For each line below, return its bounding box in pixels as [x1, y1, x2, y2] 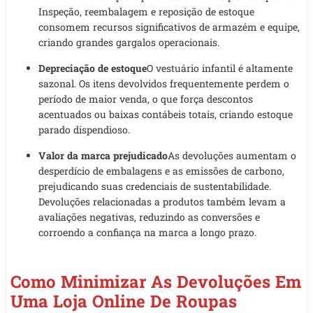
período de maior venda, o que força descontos [38, 92, 253, 106]
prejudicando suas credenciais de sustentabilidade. [38, 180, 271, 194]
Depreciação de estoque [38, 61, 147, 75]
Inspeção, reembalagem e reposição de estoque [38, 5, 254, 19]
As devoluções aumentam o [168, 149, 296, 163]
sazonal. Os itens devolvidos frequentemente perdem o [38, 77, 289, 91]
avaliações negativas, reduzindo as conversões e [38, 210, 260, 224]
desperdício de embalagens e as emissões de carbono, [38, 164, 284, 178]
